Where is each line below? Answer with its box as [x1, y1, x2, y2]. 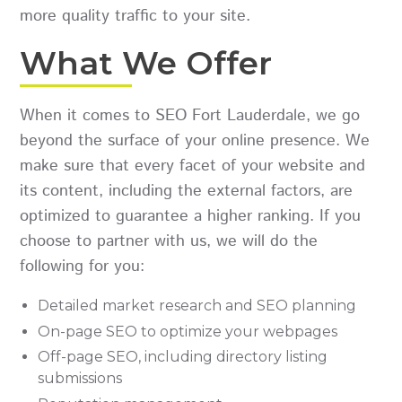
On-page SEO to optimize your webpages [38, 322, 338, 340]
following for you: [20, 255, 145, 279]
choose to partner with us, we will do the [20, 230, 319, 254]
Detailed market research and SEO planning [38, 297, 357, 315]
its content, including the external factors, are [20, 179, 354, 204]
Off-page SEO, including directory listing [38, 348, 328, 366]
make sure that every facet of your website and [20, 154, 366, 179]
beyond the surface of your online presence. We [20, 129, 371, 153]
